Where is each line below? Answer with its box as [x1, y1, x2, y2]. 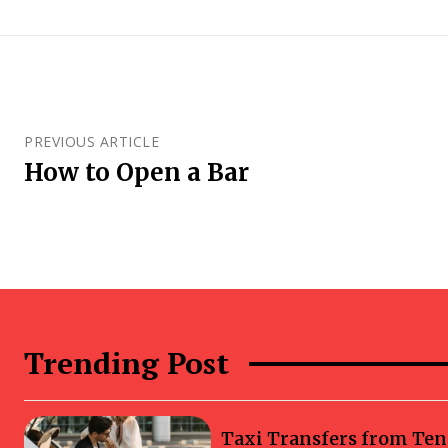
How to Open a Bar [24, 157, 249, 189]
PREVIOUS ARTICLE [24, 132, 159, 152]
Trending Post [24, 343, 229, 384]
